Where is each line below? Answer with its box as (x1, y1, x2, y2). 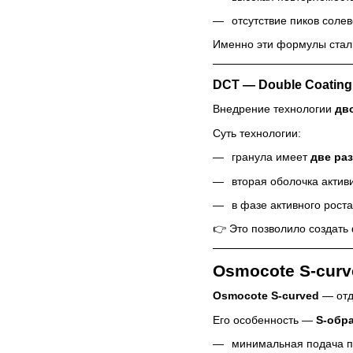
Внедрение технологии (213, 102, 335, 116)
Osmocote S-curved (213, 289, 319, 303)
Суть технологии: (213, 126, 301, 139)
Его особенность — (213, 313, 316, 326)
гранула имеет (232, 150, 310, 164)
